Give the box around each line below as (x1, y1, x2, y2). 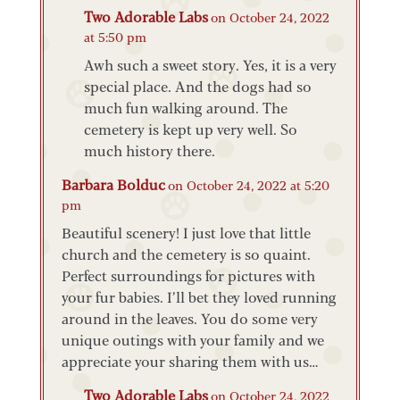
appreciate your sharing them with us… (61, 352, 319, 370)
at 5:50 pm (83, 29, 146, 45)
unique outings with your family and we (61, 330, 324, 348)
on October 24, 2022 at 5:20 (167, 177, 329, 193)
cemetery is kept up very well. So (83, 120, 297, 137)
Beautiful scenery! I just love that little (61, 223, 311, 241)
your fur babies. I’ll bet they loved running (61, 287, 337, 305)
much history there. (83, 141, 215, 159)
